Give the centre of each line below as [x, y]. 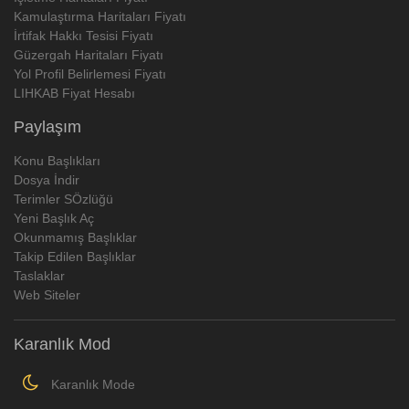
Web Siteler [47, 294]
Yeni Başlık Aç [54, 218]
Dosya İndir [47, 179]
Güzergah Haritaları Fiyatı [89, 54]
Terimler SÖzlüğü [63, 199]
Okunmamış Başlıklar [75, 237]
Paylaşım [47, 126]
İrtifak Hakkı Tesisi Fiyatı [84, 35]
